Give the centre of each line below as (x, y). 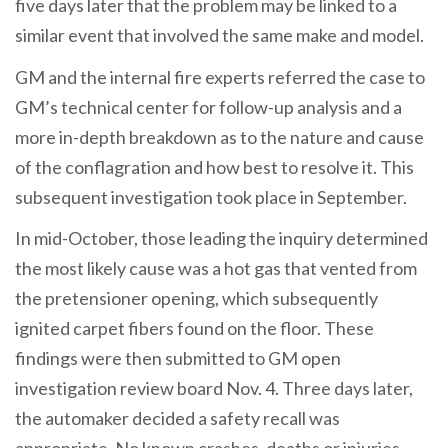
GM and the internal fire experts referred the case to (220, 76)
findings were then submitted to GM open (178, 358)
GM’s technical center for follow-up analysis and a (208, 106)
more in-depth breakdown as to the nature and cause (219, 136)
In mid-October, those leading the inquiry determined (221, 238)
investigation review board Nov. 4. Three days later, (214, 388)
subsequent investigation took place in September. (211, 196)
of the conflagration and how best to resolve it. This (214, 166)
